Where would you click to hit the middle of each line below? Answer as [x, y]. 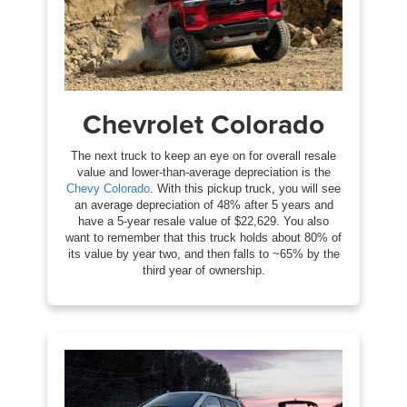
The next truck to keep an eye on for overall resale [203, 155]
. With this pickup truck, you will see [245, 188]
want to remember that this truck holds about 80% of [203, 237]
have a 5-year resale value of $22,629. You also [203, 221]
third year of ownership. [203, 270]
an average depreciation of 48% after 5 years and [203, 204]
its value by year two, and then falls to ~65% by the [203, 253]
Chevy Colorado [108, 188]
